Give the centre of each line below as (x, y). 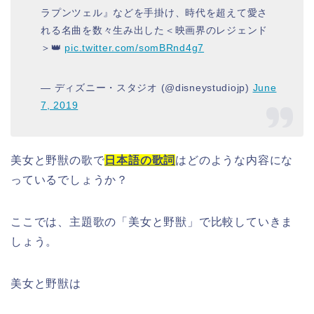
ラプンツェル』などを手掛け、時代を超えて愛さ (155, 12)
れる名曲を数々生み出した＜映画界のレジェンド (155, 30)
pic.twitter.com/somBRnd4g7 (135, 47)
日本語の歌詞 (140, 160)
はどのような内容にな (234, 160)
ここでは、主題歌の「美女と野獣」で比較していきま (152, 221)
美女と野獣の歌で (58, 160)
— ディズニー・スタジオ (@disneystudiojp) (147, 87)
